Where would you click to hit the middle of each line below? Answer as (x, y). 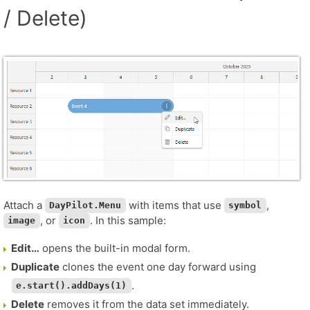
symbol (245, 206)
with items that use (175, 205)
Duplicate (35, 266)
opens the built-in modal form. (115, 248)
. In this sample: (128, 220)
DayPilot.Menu (85, 206)
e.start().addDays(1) (72, 286)
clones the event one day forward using (158, 266)
